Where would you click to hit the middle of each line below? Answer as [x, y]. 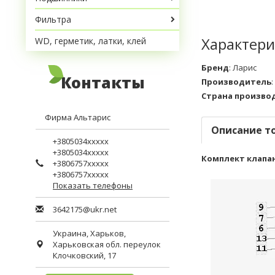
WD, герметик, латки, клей [91, 41]
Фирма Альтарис [78, 117]
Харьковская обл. [87, 244]
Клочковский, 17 [84, 255]
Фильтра [53, 19]
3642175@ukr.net [85, 209]
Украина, [72, 233]
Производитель [236, 81]
